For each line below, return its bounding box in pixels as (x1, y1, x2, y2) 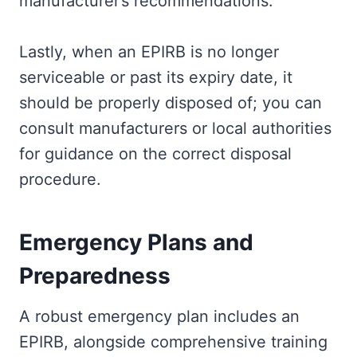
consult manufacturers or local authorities (19, 119, 331, 138)
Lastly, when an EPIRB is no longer (19, 42, 279, 61)
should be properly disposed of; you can (19, 93, 322, 112)
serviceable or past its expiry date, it (19, 68, 292, 87)
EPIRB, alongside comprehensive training (19, 332, 328, 351)
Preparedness (19, 262, 171, 289)
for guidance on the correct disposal (19, 144, 292, 163)
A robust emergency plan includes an (19, 307, 300, 326)
